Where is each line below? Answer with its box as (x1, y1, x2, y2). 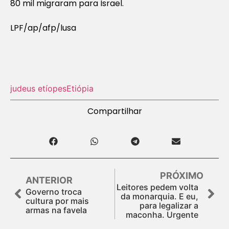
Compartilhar (87, 105, 142, 117)
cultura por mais (26, 195, 89, 206)
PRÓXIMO (160, 170, 203, 181)
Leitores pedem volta (117, 181, 198, 192)
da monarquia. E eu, (121, 191, 198, 201)
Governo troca (26, 186, 82, 197)
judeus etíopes (10, 83, 66, 94)
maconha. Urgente (126, 209, 198, 220)
